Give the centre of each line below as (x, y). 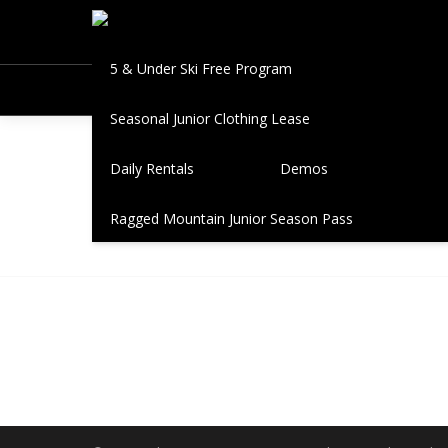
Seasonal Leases (334, 18)
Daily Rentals (152, 168)
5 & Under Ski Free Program (201, 68)
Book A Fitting (156, 18)
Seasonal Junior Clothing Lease (210, 118)
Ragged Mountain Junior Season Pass (231, 218)
